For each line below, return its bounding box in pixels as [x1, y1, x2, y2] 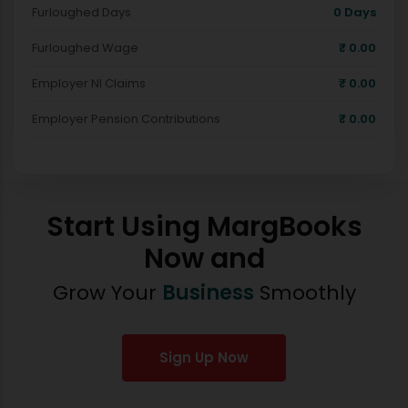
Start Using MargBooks [46, 208, 362, 246]
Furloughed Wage [32, 39, 138, 56]
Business [161, 279, 254, 307]
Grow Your [52, 279, 162, 307]
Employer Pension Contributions [32, 110, 220, 127]
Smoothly [253, 279, 356, 307]
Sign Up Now [159, 348, 249, 367]
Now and [143, 240, 265, 278]
